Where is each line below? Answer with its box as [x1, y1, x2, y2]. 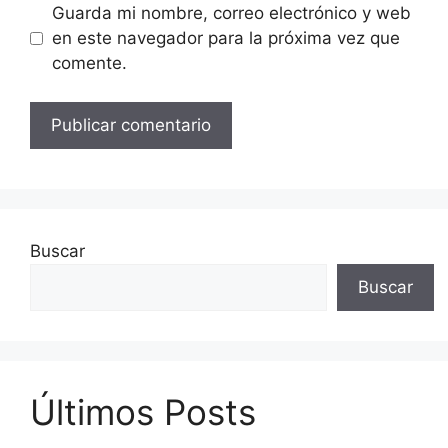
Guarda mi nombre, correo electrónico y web [51, 3, 411, 24]
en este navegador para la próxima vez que [51, 28, 400, 49]
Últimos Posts [30, 390, 256, 433]
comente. [51, 53, 127, 74]
